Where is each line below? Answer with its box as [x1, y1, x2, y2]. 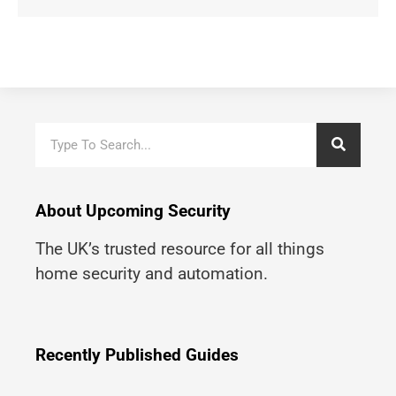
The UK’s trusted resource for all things [35, 238, 324, 259]
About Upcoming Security [35, 200, 231, 221]
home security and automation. [35, 263, 268, 284]
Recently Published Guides [35, 345, 239, 366]
